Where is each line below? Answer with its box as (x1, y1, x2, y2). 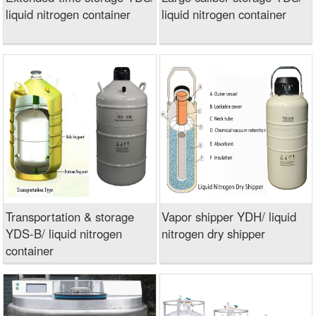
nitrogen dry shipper (162, 224, 266, 242)
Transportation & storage (5, 207, 134, 225)
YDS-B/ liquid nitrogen (5, 224, 122, 242)
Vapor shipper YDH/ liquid (162, 207, 297, 225)
